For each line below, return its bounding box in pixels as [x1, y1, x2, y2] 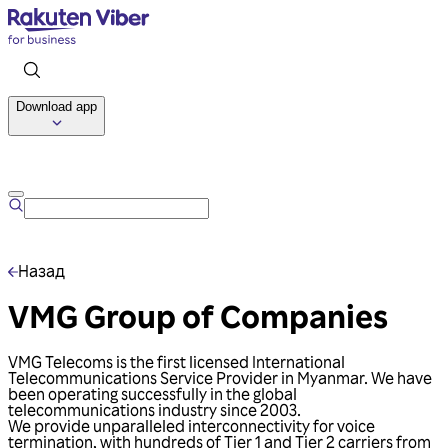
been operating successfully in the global [8, 383, 297, 404]
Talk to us [191, 148, 257, 168]
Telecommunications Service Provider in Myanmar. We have [8, 367, 432, 388]
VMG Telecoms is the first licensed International [8, 351, 345, 372]
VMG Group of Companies [8, 295, 388, 338]
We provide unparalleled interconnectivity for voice [8, 415, 375, 436]
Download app [16, 99, 97, 114]
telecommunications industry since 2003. [8, 399, 301, 420]
